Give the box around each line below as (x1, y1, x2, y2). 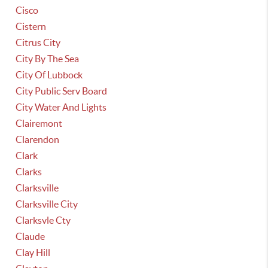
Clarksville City (16, 199, 78, 209)
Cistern (16, 21, 47, 32)
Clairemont (16, 118, 63, 129)
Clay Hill (16, 247, 51, 258)
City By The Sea (16, 53, 80, 64)
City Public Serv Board (16, 86, 108, 96)
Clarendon (16, 134, 60, 145)
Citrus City (16, 37, 61, 48)
